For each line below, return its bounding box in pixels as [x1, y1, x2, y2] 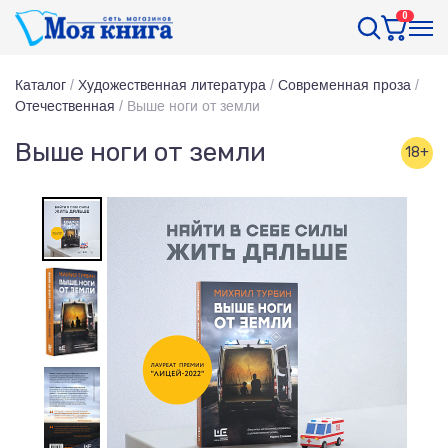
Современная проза [278, 77, 411, 93]
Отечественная [15, 98, 115, 114]
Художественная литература [78, 77, 266, 93]
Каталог [15, 77, 66, 93]
